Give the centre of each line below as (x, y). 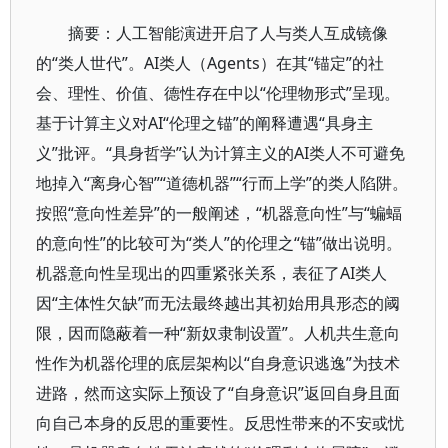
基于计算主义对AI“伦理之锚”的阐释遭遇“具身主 (204, 123)
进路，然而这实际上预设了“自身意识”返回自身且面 (218, 393)
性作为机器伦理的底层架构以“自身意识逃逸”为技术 (218, 363)
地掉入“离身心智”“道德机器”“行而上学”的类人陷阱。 (222, 183)
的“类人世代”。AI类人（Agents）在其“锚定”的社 (210, 63)
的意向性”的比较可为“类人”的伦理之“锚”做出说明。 (219, 243)
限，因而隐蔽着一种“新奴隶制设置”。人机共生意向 (218, 333)
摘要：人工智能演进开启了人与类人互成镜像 (228, 33)
